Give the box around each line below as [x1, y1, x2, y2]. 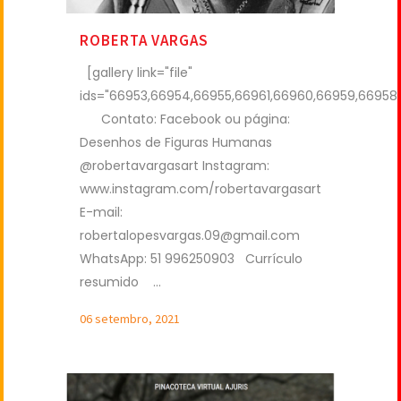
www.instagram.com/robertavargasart [80, 179, 321, 198]
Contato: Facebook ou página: [80, 109, 290, 128]
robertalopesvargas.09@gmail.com [80, 226, 300, 244]
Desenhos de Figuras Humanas [80, 132, 272, 151]
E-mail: [80, 202, 123, 221]
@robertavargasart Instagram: [80, 156, 269, 175]
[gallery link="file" [80, 63, 192, 81]
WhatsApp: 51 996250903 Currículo [80, 249, 303, 268]
